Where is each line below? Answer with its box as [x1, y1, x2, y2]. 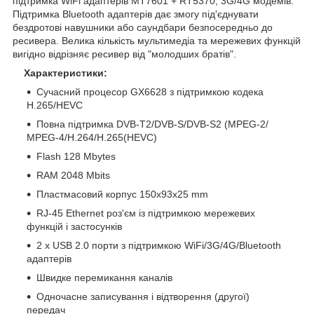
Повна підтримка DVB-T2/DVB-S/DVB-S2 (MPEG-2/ [36, 118, 268, 130]
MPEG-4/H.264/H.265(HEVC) [27, 131, 157, 143]
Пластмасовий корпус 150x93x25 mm [36, 188, 208, 200]
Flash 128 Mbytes [36, 150, 116, 162]
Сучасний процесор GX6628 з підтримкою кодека [36, 86, 264, 97]
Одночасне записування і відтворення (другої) [36, 290, 250, 302]
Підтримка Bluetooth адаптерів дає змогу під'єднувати [13, 8, 259, 20]
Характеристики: [18, 67, 107, 78]
